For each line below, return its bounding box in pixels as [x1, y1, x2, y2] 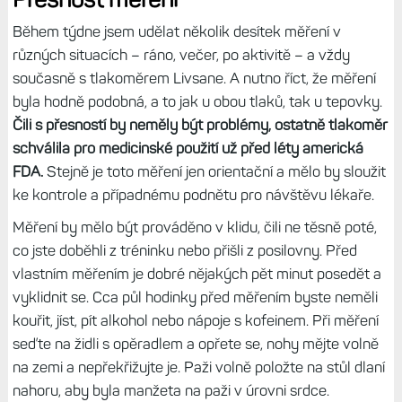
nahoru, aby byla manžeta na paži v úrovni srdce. [12, 380, 333, 399]
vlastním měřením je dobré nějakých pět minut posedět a [12, 264, 381, 283]
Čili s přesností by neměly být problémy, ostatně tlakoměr [12, 115, 388, 134]
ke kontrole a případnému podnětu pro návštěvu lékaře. [12, 185, 378, 204]
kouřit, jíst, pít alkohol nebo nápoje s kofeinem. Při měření [12, 310, 379, 329]
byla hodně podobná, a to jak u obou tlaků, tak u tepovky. [12, 92, 382, 110]
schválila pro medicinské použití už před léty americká [12, 138, 363, 157]
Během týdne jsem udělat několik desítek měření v [12, 22, 341, 40]
